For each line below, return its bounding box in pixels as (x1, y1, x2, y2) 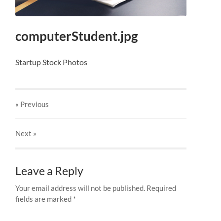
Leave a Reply (15, 164, 84, 178)
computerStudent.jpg (15, 28, 138, 44)
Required (147, 184, 177, 193)
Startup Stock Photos (15, 57, 88, 67)
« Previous (15, 100, 49, 109)
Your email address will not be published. (15, 184, 146, 193)
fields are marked (15, 194, 74, 204)
